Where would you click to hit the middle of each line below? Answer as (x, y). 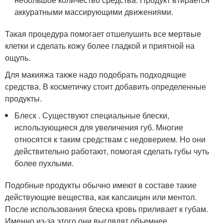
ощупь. (18, 57)
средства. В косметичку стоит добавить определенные (106, 86)
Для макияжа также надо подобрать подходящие (96, 74)
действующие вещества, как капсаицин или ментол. (101, 197)
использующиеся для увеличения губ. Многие (99, 127)
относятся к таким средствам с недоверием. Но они (110, 139)
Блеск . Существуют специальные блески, (92, 115)
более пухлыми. (44, 163)
